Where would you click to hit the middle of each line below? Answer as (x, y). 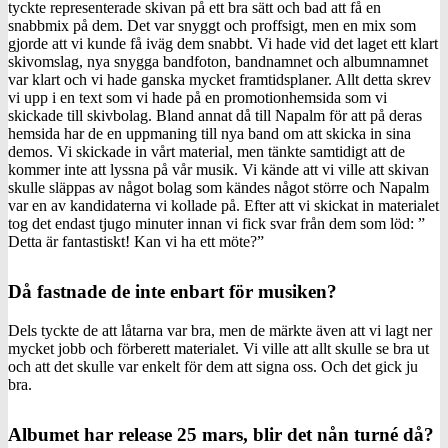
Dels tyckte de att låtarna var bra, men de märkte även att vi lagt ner (220, 330)
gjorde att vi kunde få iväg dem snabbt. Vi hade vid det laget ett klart (223, 43)
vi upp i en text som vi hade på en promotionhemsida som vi (197, 97)
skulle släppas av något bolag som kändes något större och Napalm (218, 187)
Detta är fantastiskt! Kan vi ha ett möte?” (136, 241)
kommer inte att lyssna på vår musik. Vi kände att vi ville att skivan (218, 169)
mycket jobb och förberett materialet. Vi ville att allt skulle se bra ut (218, 348)
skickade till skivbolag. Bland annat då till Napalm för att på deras (215, 115)
